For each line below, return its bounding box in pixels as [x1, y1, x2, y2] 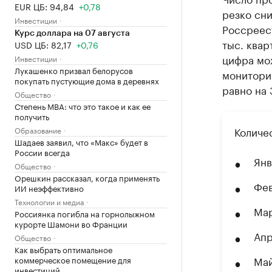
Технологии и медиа [15, 195, 84, 207]
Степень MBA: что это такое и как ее [15, 100, 151, 112]
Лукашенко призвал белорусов [15, 64, 133, 76]
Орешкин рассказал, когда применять [15, 171, 160, 183]
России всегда [15, 146, 70, 158]
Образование [15, 124, 61, 135]
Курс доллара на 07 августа [15, 29, 130, 38]
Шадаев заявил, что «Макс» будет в [15, 135, 148, 148]
